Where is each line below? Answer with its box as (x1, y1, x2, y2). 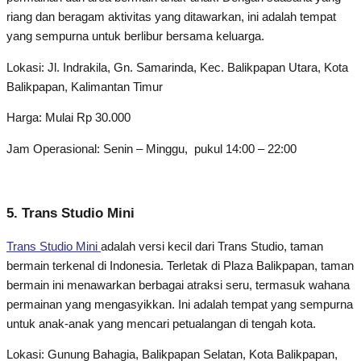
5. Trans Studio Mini (6, 205, 135, 221)
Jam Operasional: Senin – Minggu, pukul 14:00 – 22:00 (6, 143, 300, 156)
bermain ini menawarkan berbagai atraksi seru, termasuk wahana (6, 278, 350, 292)
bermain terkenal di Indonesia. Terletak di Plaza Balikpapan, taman (6, 259, 354, 272)
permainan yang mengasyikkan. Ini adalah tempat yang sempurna (6, 297, 353, 311)
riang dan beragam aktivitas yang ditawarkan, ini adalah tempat (6, 10, 336, 24)
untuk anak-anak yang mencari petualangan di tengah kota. (6, 317, 316, 330)
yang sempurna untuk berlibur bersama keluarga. (6, 30, 264, 44)
